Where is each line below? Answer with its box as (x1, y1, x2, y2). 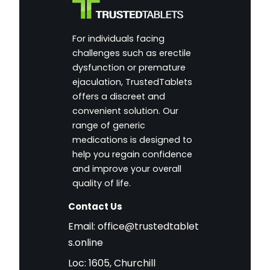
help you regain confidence (72, 148, 192, 160)
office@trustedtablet (97, 219, 199, 234)
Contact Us (67, 200, 122, 213)
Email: (67, 219, 98, 234)
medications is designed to (72, 133, 192, 146)
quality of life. (72, 177, 131, 189)
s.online (67, 236, 103, 250)
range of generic (72, 119, 145, 131)
